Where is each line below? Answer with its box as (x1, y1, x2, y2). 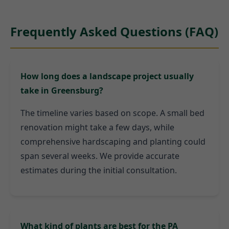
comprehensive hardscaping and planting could (20, 135, 205, 147)
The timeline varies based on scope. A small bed (20, 107, 204, 119)
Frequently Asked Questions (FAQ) (10, 22, 218, 40)
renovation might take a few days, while (20, 121, 174, 133)
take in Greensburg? (20, 84, 103, 96)
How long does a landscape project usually (20, 70, 194, 82)
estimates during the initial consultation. (20, 164, 177, 176)
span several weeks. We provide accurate (20, 150, 179, 162)
